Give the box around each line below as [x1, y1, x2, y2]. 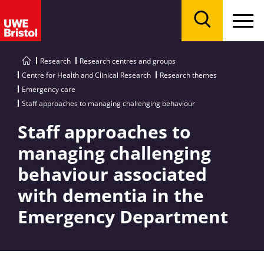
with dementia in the [18, 183, 204, 207]
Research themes [160, 70, 217, 80]
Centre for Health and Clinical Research [22, 70, 151, 80]
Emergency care [22, 84, 75, 94]
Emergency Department [18, 204, 228, 229]
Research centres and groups [80, 56, 176, 66]
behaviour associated [18, 162, 207, 186]
